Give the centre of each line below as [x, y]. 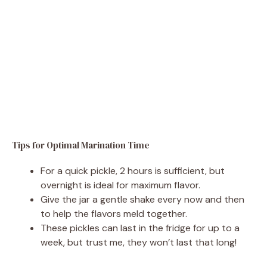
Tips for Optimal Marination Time [81, 145]
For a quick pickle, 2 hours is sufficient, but [133, 170]
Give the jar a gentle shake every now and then [142, 199]
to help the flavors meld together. [114, 213]
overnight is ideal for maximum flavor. [120, 185]
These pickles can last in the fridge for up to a [140, 228]
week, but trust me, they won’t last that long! [139, 242]
